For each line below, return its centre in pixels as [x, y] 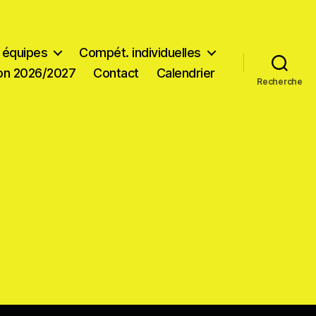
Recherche [280, 81]
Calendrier [186, 73]
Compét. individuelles [140, 52]
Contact [116, 73]
